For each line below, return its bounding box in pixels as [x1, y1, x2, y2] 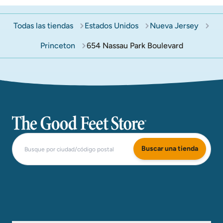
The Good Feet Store [11, 114, 86, 124]
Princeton [40, 41, 75, 50]
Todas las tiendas [13, 21, 73, 30]
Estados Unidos [84, 21, 138, 30]
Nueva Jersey [149, 21, 199, 30]
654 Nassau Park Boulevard [86, 41, 183, 50]
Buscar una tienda [141, 144, 198, 153]
